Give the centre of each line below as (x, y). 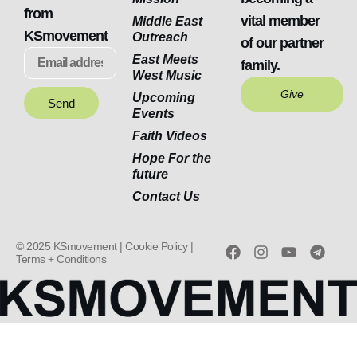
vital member (280, 21)
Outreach (160, 37)
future (150, 175)
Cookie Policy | (159, 247)
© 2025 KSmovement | (71, 247)
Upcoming (164, 98)
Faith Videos (170, 136)
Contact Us (166, 197)
